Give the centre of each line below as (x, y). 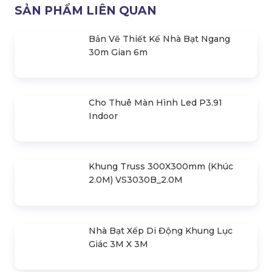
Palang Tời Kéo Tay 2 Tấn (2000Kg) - (169, 35)
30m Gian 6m (118, 165)
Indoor (103, 251)
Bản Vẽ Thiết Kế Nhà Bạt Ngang (159, 151)
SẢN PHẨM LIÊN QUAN (86, 123)
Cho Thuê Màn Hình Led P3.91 (155, 238)
